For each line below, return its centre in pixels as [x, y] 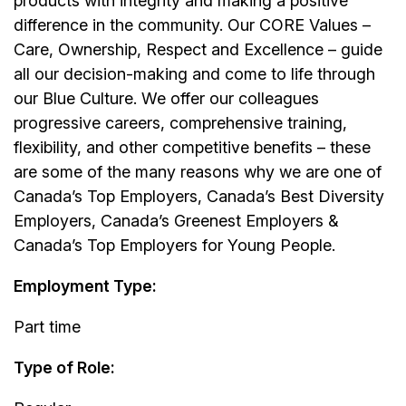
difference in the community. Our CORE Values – [192, 25]
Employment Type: [85, 286]
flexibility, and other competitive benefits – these [192, 148]
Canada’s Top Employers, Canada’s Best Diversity [199, 197]
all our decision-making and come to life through [194, 74]
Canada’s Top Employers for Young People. [174, 246]
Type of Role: [64, 368]
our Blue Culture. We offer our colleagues [166, 99]
